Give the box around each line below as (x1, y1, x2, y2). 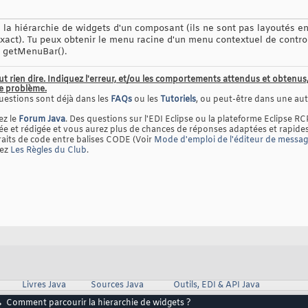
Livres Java (21, 280, 66, 291)
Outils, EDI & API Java (173, 280, 260, 291)
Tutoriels (160, 94, 196, 106)
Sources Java (90, 280, 144, 291)
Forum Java (19, 114, 65, 126)
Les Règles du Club (10, 145, 87, 157)
